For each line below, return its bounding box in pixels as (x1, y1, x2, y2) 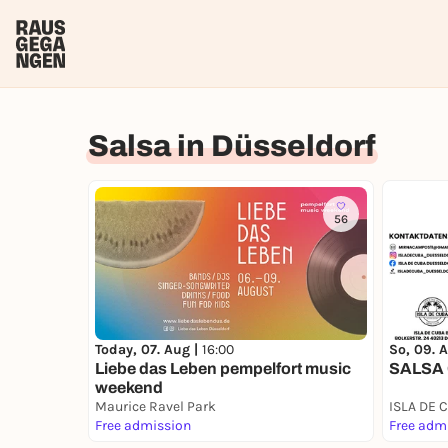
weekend (95, 379, 163, 396)
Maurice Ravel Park (95, 398, 216, 415)
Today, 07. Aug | (95, 341, 202, 358)
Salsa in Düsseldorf (88, 130, 376, 162)
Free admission (95, 417, 191, 434)
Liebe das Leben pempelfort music (95, 360, 351, 377)
